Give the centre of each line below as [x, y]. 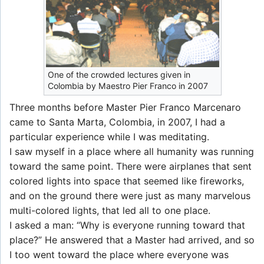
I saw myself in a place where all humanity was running [132, 152]
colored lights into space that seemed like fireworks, [127, 181]
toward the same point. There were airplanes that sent [131, 166]
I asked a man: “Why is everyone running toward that [127, 225]
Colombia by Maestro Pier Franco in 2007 [128, 86]
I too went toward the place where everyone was [119, 255]
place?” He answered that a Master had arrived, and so [132, 240]
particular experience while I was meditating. [109, 137]
